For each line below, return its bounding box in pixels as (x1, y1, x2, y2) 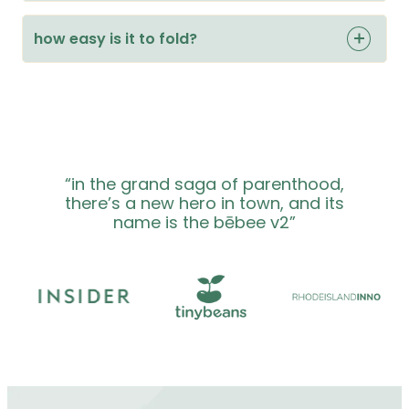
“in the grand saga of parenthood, (65, 172, 344, 195)
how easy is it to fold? (34, 27, 197, 49)
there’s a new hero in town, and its (65, 191, 344, 215)
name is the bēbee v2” (113, 210, 296, 234)
